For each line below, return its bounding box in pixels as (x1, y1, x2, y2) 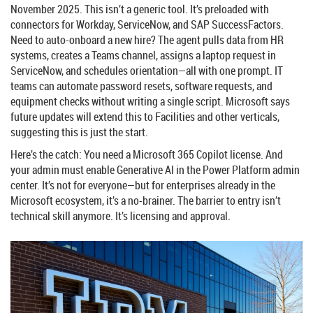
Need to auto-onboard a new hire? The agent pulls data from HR (10, 31, 284, 48)
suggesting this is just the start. (10, 124, 148, 140)
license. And (228, 146, 283, 162)
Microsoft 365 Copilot (133, 146, 228, 162)
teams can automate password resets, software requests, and (10, 78, 272, 94)
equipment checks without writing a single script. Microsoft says (10, 93, 290, 109)
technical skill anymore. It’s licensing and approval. (10, 208, 231, 224)
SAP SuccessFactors (191, 16, 281, 32)
